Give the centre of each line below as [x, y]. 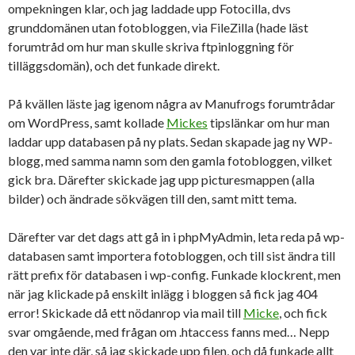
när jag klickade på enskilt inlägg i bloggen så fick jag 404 [163, 294]
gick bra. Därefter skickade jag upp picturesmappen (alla [161, 179]
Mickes [187, 122]
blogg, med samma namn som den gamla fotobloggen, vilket [170, 160]
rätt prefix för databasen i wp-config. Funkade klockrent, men [174, 275]
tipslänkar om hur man [269, 122]
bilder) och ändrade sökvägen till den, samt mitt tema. [152, 198]
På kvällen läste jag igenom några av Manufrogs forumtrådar [172, 103]
